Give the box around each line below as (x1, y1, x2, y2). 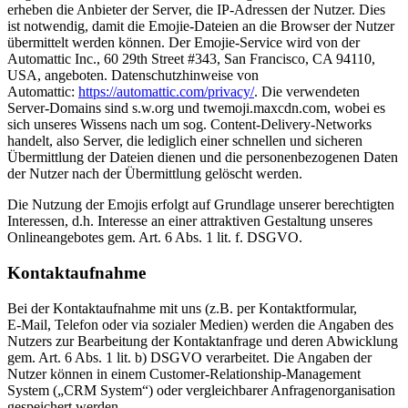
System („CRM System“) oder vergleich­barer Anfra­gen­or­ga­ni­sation (7, 382, 395, 398)
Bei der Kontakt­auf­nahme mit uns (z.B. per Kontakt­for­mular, (7, 300, 357, 316)
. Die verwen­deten (254, 84, 360, 100)
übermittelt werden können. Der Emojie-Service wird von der (7, 35, 360, 51)
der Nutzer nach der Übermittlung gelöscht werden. (7, 166, 302, 182)
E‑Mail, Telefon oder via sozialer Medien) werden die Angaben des (7, 316, 393, 332)
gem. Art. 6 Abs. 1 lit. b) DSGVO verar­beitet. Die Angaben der (7, 349, 372, 365)
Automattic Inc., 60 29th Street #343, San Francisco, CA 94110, (7, 51, 375, 67)
